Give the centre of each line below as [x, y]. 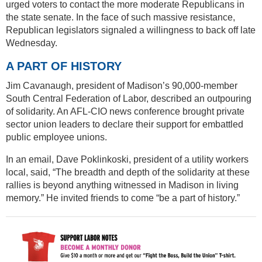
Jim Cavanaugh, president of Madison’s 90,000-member [122, 85]
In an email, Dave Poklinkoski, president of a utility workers [127, 159]
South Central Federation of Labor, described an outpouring [129, 98]
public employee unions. [56, 137]
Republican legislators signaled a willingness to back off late [131, 30]
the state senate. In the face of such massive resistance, [120, 17]
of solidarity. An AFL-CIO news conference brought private [125, 111]
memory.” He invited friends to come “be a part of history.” [123, 198]
